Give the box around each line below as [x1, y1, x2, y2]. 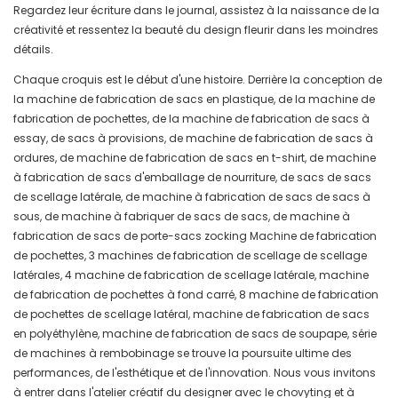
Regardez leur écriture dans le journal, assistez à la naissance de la [13, 3, 379, 19]
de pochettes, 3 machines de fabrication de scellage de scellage [13, 248, 367, 264]
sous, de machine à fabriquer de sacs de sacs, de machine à [13, 209, 350, 225]
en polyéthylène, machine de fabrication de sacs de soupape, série [13, 326, 377, 342]
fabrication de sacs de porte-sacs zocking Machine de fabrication [13, 228, 377, 244]
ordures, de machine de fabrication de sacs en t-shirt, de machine [13, 150, 376, 166]
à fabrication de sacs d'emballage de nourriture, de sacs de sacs [13, 170, 371, 186]
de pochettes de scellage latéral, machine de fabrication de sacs [13, 306, 370, 322]
